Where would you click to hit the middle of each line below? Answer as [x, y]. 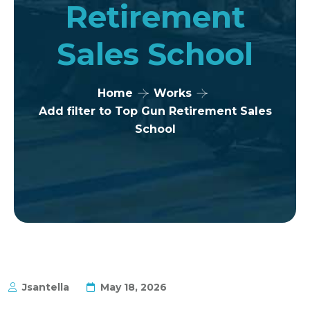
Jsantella [46, 288]
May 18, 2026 [134, 288]
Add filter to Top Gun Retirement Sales [155, 111]
